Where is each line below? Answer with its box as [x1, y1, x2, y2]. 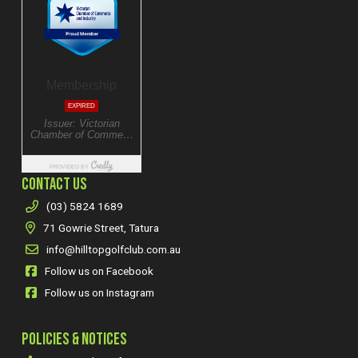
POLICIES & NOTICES [21, 328, 127, 349]
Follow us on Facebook [44, 264, 153, 277]
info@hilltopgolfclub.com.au [46, 242, 181, 256]
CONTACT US [21, 173, 87, 194]
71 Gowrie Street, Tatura [42, 221, 159, 234]
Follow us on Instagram [44, 285, 154, 299]
